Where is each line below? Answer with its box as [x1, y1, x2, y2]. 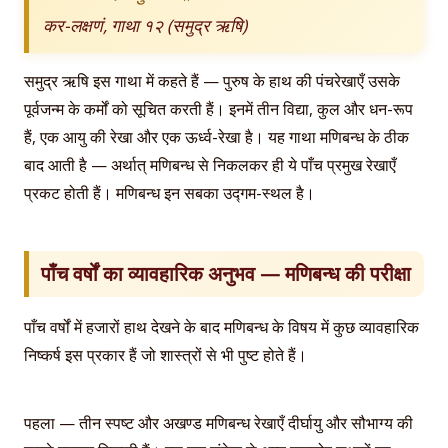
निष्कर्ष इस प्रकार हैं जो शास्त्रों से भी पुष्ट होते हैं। [24, 343, 307, 366]
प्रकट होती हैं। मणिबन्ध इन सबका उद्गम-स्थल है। [24, 182, 315, 205]
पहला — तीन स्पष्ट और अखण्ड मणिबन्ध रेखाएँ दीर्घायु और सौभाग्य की [24, 411, 413, 434]
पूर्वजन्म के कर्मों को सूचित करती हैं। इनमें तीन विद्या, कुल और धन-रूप [24, 98, 413, 121]
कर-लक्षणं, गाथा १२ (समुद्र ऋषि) [43, 13, 247, 38]
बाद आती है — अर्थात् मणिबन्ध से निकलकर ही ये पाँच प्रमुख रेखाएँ [24, 154, 396, 177]
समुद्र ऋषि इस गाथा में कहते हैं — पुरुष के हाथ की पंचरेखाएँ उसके [24, 70, 400, 93]
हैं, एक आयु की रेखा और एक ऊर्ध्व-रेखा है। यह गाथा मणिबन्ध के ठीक [24, 126, 409, 149]
